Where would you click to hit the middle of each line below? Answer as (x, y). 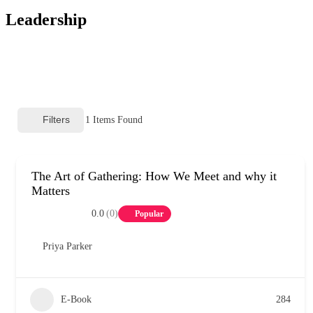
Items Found (116, 119)
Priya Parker (67, 246)
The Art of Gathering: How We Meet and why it (154, 176)
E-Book (76, 299)
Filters (56, 120)
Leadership (46, 19)
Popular (149, 213)
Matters (51, 190)
